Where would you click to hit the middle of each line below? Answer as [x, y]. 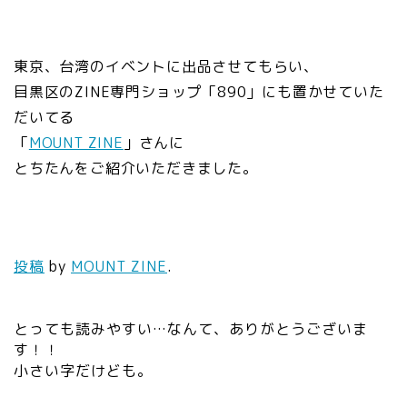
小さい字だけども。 [83, 370]
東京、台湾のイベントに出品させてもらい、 [166, 66]
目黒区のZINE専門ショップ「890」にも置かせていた [199, 91]
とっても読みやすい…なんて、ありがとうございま [191, 328]
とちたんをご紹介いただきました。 [136, 168]
